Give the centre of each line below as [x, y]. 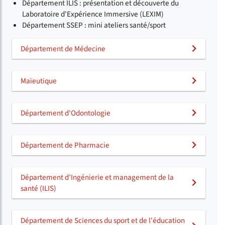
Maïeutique [39, 81]
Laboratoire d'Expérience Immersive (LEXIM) [93, 14]
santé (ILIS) [38, 188]
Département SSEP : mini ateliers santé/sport [94, 25]
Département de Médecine [63, 48]
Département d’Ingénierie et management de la [97, 177]
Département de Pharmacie [65, 145]
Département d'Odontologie [66, 113]
